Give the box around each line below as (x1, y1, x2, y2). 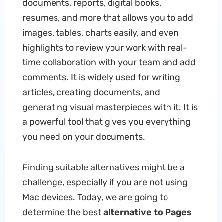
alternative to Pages (103, 207, 192, 218)
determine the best (22, 207, 103, 218)
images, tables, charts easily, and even (22, 27, 179, 38)
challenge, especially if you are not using (22, 177, 188, 188)
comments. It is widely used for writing (22, 72, 180, 83)
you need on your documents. (22, 131, 145, 142)
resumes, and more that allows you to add (22, 12, 193, 23)
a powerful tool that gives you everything (22, 116, 191, 127)
